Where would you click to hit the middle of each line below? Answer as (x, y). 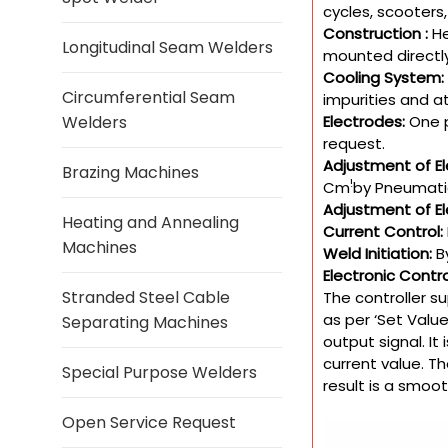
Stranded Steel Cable (146, 297)
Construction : (375, 33)
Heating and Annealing (150, 222)
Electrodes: (364, 121)
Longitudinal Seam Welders (167, 47)
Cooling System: (383, 77)
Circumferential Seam (148, 97)
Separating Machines (145, 322)
